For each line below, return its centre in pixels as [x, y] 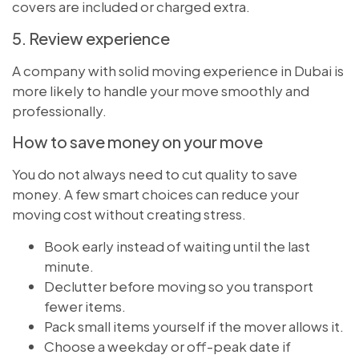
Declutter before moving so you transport [179, 286]
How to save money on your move [137, 142]
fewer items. [85, 306]
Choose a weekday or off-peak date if [167, 346]
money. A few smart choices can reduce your [155, 194]
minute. [69, 266]
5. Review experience [91, 38]
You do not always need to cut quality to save [155, 174]
